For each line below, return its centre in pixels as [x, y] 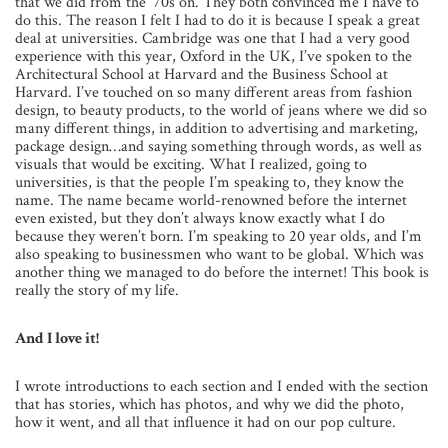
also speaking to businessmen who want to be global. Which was [219, 255]
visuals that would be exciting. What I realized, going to [191, 165]
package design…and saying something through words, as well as [218, 147]
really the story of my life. [97, 291]
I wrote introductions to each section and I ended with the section [221, 387]
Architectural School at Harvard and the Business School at [201, 75]
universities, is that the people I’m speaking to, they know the [209, 183]
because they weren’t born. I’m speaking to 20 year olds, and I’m [218, 237]
